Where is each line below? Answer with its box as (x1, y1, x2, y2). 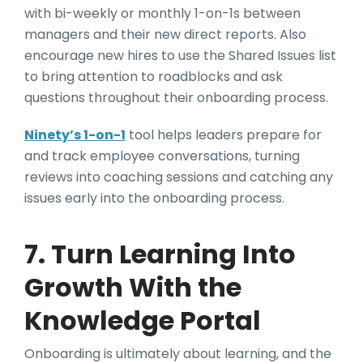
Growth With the (24, 268, 241, 305)
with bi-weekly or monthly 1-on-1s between (24, 3, 301, 23)
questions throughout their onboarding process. (24, 88, 328, 107)
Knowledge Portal (24, 301, 261, 339)
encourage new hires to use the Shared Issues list (24, 45, 336, 65)
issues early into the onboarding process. (24, 188, 284, 207)
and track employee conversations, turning (24, 146, 300, 165)
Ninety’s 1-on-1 (24, 125, 126, 144)
